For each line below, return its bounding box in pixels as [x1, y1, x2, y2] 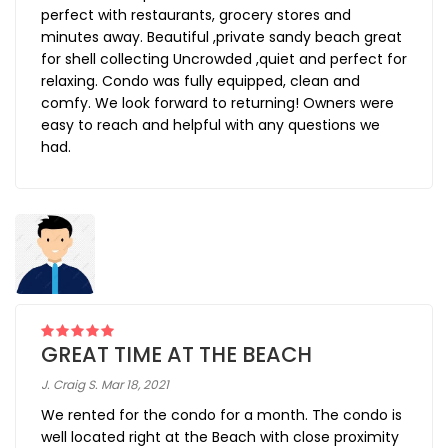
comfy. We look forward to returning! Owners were [41, 93, 394, 114]
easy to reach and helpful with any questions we [41, 115, 380, 136]
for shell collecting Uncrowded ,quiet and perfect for [41, 49, 407, 70]
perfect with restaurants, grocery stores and [41, 5, 351, 26]
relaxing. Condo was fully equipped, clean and [41, 71, 360, 92]
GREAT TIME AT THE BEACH [41, 340, 312, 370]
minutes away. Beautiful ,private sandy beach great [41, 27, 402, 48]
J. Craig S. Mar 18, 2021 [41, 376, 169, 394]
